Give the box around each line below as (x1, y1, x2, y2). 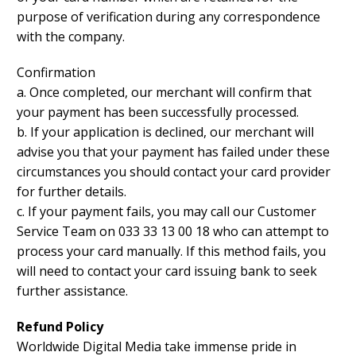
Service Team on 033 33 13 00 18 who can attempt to (17, 222, 329, 241)
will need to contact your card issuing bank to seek (17, 262, 317, 281)
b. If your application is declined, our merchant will (17, 123, 314, 141)
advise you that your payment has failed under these (17, 143, 330, 161)
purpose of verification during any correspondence (17, 8, 320, 26)
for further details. (17, 183, 126, 201)
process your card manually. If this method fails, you (17, 242, 326, 261)
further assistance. (17, 282, 128, 300)
